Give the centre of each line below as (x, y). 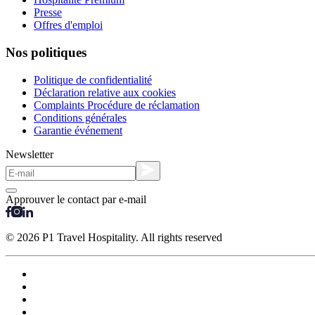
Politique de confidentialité (93, 79)
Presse (48, 13)
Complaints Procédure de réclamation (117, 105)
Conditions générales (80, 117)
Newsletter (30, 154)
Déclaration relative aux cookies (105, 92)
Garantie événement (78, 130)
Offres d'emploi (68, 25)
